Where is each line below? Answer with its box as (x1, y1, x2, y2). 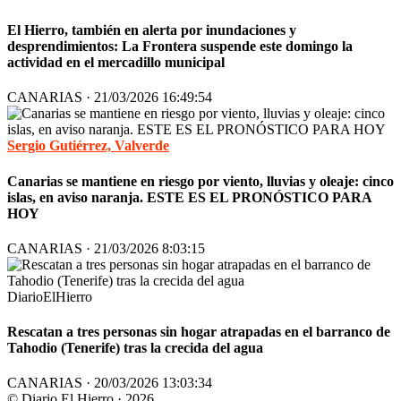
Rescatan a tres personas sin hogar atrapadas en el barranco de (7, 324, 390, 340)
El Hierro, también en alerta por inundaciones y (7, 22, 296, 38)
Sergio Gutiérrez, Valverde (7, 138, 169, 154)
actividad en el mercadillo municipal (7, 55, 225, 71)
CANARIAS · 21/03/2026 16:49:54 (7, 90, 212, 106)
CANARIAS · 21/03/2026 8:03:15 (7, 240, 205, 256)
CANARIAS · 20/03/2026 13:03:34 (7, 375, 212, 391)
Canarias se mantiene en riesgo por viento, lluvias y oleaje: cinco (7, 173, 394, 189)
